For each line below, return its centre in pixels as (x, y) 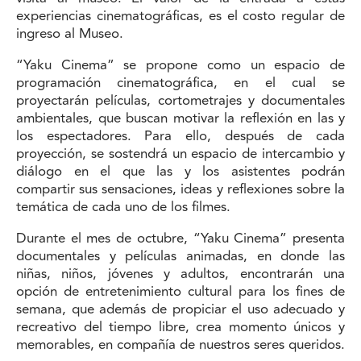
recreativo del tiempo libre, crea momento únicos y (180, 328)
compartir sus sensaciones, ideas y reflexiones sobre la (180, 190)
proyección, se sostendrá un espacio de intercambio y (180, 154)
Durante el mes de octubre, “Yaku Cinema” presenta (180, 239)
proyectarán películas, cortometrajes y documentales (180, 101)
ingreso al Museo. (70, 34)
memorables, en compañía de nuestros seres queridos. (180, 345)
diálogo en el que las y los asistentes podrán (180, 172)
